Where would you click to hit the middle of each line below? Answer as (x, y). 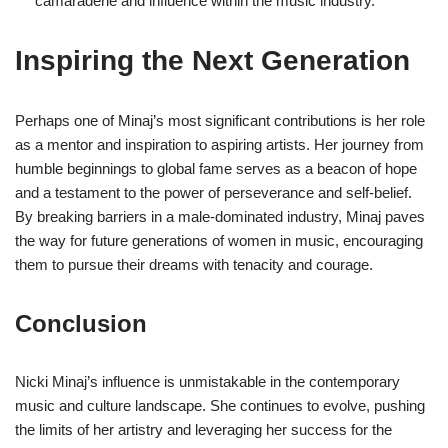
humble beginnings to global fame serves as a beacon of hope (216, 168)
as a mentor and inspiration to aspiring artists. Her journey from (219, 144)
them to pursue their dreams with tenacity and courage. (194, 264)
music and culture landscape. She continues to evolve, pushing (220, 405)
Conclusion (81, 323)
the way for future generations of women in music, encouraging (219, 240)
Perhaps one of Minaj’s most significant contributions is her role (220, 120)
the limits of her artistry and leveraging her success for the (203, 429)
